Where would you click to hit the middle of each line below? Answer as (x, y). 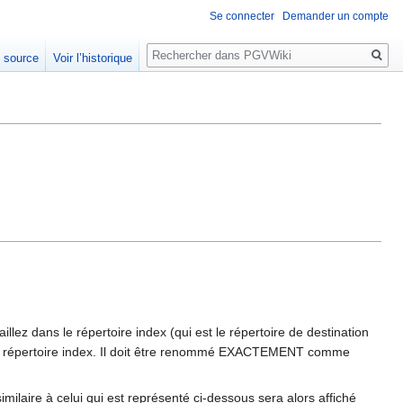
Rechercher (195, 45)
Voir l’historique (93, 58)
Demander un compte (336, 17)
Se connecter (242, 17)
